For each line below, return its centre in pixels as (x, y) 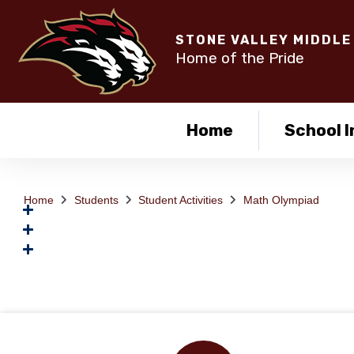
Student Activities (181, 200)
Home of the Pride (240, 58)
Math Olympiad (281, 200)
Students (96, 200)
